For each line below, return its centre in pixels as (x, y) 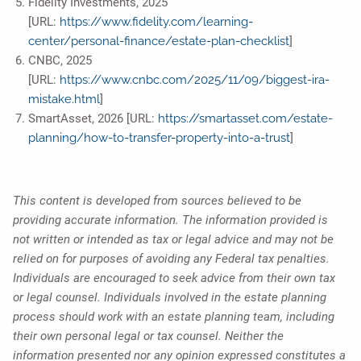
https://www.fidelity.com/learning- (156, 22)
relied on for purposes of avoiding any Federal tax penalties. (172, 259)
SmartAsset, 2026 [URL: (91, 119)
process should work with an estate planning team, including (174, 317)
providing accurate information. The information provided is (171, 220)
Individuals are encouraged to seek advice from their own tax (174, 278)
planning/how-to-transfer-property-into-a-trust (159, 138)
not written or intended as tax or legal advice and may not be (174, 240)
